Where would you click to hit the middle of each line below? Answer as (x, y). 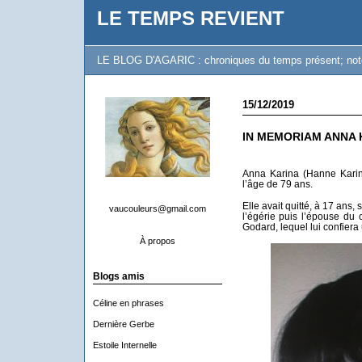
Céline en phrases (128, 303)
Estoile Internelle (124, 345)
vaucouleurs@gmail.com (157, 208)
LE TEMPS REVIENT (190, 19)
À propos (157, 241)
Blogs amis (118, 276)
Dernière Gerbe (123, 324)
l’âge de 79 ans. (277, 184)
